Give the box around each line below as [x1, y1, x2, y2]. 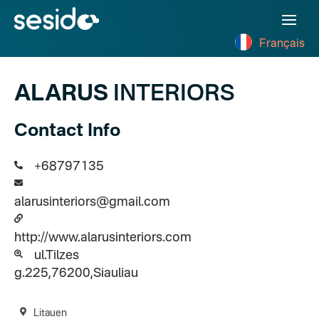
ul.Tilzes [34, 249, 79, 262]
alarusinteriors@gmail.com [14, 196, 170, 209]
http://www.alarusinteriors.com [14, 231, 192, 244]
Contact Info [14, 122, 120, 140]
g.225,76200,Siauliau [14, 267, 138, 280]
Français [259, 38, 305, 50]
